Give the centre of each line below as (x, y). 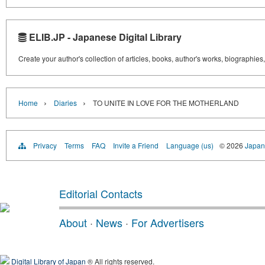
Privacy (45, 146)
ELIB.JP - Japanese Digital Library (104, 37)
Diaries (65, 103)
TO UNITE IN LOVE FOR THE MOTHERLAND (166, 103)
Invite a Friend (136, 146)
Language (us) (190, 146)
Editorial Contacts (101, 194)
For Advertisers (168, 223)
